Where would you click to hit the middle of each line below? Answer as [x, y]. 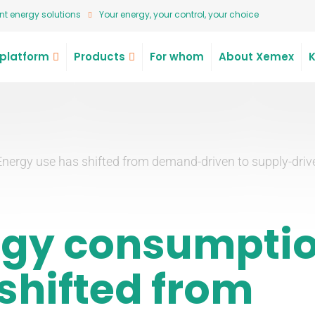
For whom [176, 57]
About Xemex [256, 57]
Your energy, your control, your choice [179, 14]
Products [99, 57]
